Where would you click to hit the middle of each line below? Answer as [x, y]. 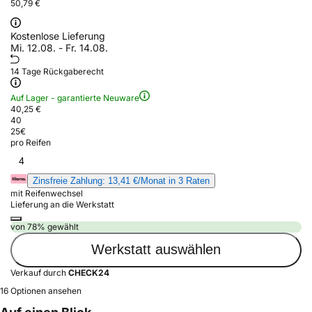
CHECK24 [89, 272]
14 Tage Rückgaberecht [57, 71]
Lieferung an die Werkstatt [62, 204]
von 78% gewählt [45, 226]
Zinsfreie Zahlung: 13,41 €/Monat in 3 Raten [121, 180]
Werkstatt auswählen [156, 250]
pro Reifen [31, 142]
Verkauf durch [39, 272]
